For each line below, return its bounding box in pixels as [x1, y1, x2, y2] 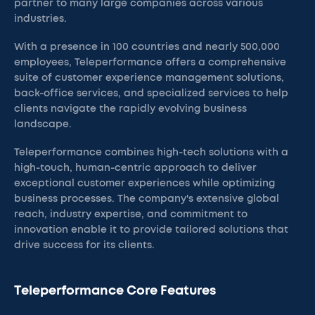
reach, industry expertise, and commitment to [14, 210, 247, 219]
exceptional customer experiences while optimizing [14, 179, 275, 188]
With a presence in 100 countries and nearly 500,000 [14, 42, 280, 52]
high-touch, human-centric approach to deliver [14, 163, 257, 173]
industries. [14, 14, 70, 24]
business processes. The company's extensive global [14, 194, 279, 204]
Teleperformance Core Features [14, 285, 216, 297]
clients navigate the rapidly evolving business [14, 104, 247, 114]
